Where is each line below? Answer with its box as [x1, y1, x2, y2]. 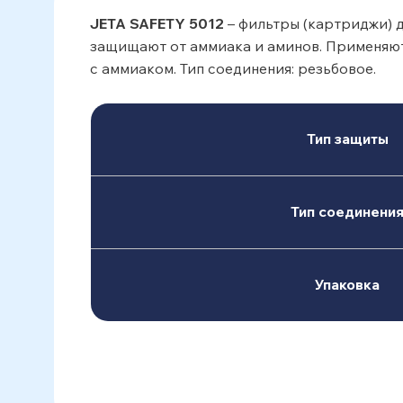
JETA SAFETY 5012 [90, 14, 224, 32]
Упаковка [315, 275, 380, 293]
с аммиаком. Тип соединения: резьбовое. [90, 59, 376, 77]
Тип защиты [306, 130, 389, 148]
